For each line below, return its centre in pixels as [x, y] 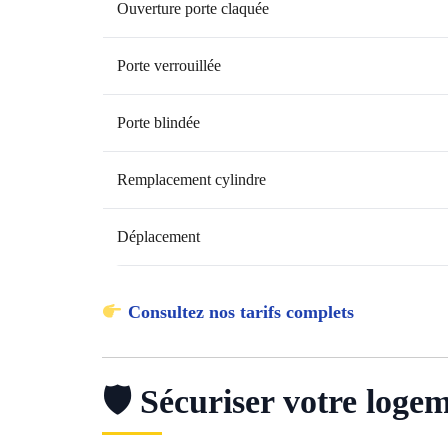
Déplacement [158, 237]
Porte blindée [158, 123]
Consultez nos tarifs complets [240, 312]
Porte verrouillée [169, 66]
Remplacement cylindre [191, 180]
